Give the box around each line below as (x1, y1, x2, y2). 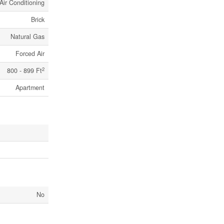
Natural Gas (10, 32, 44, 41)
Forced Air (15, 49, 44, 58)
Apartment (15, 83, 44, 92)
